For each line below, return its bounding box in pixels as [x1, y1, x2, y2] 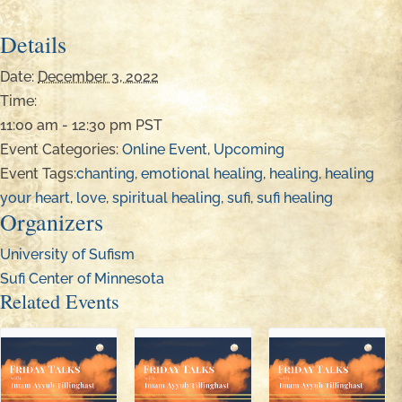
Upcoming [214, 141, 284, 159]
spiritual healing [112, 189, 221, 207]
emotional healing [141, 165, 263, 183]
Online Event [122, 141, 207, 159]
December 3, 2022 [38, 68, 159, 86]
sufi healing [257, 189, 333, 207]
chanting [76, 165, 135, 183]
